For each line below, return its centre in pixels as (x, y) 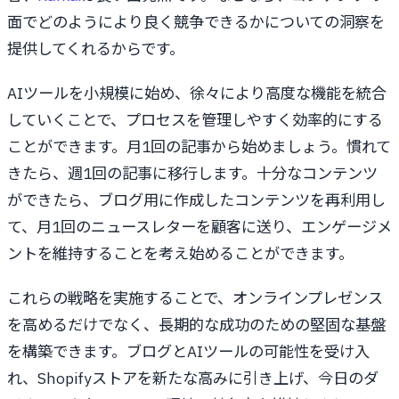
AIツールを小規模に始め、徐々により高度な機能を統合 (197, 93)
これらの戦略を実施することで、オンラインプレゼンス (195, 297)
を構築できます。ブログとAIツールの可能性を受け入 (188, 351)
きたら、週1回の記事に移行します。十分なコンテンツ (192, 173)
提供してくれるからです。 (96, 48)
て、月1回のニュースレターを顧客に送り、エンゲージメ (199, 226)
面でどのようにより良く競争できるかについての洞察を (196, 21)
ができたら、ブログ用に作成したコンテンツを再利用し (196, 199)
